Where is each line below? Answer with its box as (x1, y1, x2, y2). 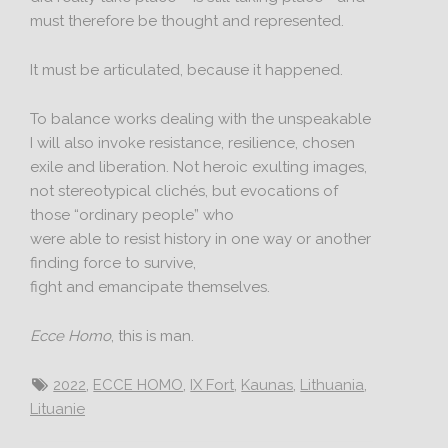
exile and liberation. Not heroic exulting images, (30, 158, 368, 176)
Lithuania (300, 376, 365, 394)
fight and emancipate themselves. (30, 278, 271, 296)
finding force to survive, (30, 254, 197, 272)
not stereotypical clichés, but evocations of (30, 182, 339, 200)
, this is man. (111, 327, 195, 345)
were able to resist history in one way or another (30, 230, 372, 248)
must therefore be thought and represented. (30, 12, 345, 30)
